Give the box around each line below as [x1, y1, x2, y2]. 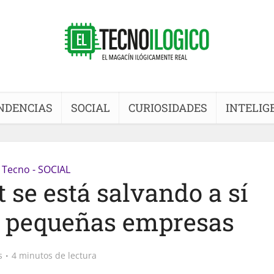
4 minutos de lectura [12, 250, 97, 261]
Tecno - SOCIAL [2, 163, 70, 176]
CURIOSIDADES [128, 100, 207, 115]
